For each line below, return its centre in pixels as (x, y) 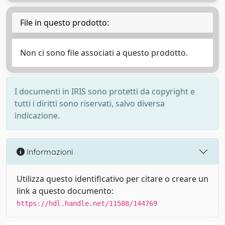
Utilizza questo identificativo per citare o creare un (113, 179)
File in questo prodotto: (65, 23)
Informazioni (49, 151)
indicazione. (37, 116)
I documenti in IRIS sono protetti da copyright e (105, 91)
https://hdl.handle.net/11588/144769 (87, 203)
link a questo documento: (65, 191)
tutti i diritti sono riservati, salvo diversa (90, 103)
